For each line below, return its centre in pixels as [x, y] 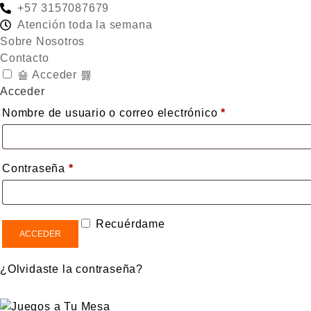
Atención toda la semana [85, 25]
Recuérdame [130, 224]
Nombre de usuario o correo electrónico [112, 113]
